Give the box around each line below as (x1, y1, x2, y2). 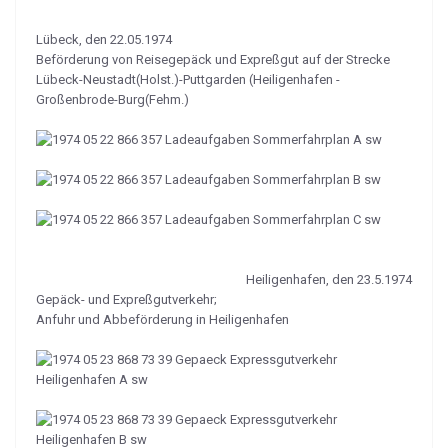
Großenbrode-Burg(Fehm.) (36, 92, 189, 107)
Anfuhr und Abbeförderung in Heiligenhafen (36, 312, 289, 327)
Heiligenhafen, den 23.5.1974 (246, 272, 412, 287)
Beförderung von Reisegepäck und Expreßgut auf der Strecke (36, 52, 390, 67)
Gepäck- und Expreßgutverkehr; (36, 292, 217, 307)
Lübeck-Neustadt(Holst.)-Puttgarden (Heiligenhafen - (36, 72, 340, 87)
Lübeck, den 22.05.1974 (36, 32, 172, 47)
